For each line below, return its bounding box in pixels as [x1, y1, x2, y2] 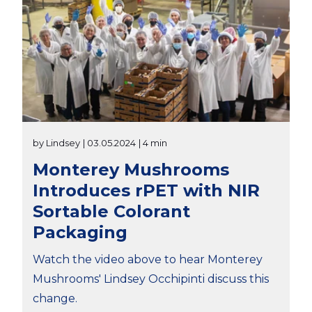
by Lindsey [33, 136, 80, 148]
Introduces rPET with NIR [33, 180, 260, 201]
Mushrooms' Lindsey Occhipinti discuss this [33, 272, 269, 286]
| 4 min [139, 136, 167, 148]
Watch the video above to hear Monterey [33, 252, 263, 266]
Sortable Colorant [33, 201, 190, 221]
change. [33, 291, 77, 305]
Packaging [33, 221, 127, 242]
